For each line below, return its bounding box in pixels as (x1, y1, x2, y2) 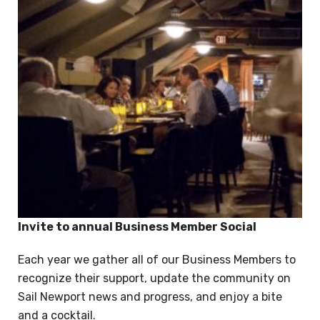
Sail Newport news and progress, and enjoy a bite (18, 290, 282, 304)
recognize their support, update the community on (18, 271, 291, 286)
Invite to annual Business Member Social (18, 220, 256, 234)
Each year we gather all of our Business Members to (18, 253, 296, 267)
